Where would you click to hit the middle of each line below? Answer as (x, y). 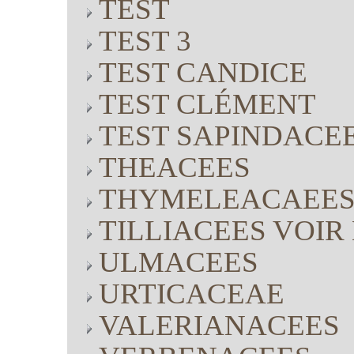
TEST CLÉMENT (207, 104)
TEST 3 (145, 41)
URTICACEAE (192, 294)
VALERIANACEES (219, 325)
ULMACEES (179, 262)
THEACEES (175, 167)
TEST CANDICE (203, 72)
